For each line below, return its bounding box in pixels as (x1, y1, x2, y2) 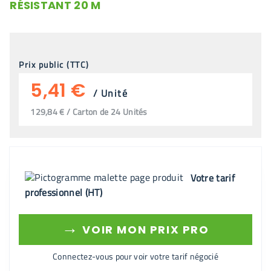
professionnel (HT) (25, 185, 102, 200)
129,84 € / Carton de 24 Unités (30, 105, 148, 118)
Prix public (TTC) (19, 58, 90, 71)
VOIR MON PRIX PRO (79, 222, 209, 237)
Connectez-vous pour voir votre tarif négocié (52, 250, 219, 263)
